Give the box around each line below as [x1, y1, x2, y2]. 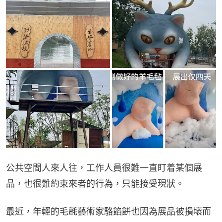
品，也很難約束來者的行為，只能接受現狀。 [6, 178, 184, 189]
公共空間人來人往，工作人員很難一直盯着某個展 [6, 162, 202, 173]
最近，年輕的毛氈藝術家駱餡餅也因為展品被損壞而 [6, 206, 211, 217]
